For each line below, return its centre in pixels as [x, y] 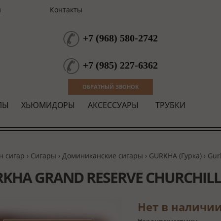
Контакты [66, 10]
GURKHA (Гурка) [175, 156]
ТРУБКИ [170, 105]
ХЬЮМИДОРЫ [48, 105]
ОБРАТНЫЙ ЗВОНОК [110, 87]
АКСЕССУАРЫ [113, 105]
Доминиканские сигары [102, 156]
